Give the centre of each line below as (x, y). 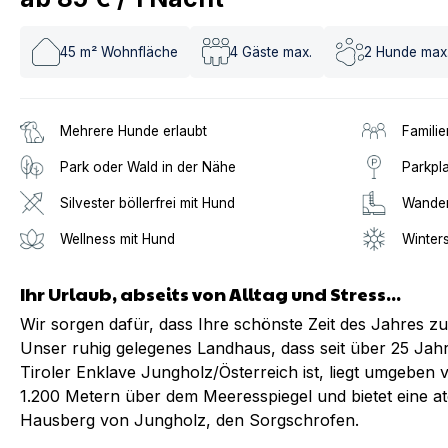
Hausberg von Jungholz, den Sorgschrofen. (189, 420)
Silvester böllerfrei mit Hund (147, 203)
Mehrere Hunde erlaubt (133, 131)
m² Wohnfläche (129, 51)
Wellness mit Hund (117, 239)
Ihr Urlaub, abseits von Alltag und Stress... (210, 293)
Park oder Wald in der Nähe (148, 167)
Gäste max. (277, 51)
